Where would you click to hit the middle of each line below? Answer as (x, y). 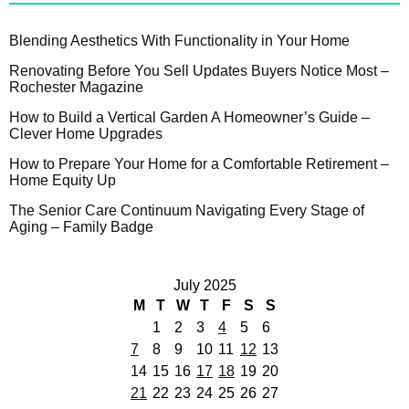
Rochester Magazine (76, 88)
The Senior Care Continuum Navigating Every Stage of (187, 211)
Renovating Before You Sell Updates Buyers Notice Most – (199, 71)
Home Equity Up (63, 181)
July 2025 (204, 286)
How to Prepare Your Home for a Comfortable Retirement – (199, 164)
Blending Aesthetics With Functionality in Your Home (179, 41)
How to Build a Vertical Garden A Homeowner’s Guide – (189, 118)
